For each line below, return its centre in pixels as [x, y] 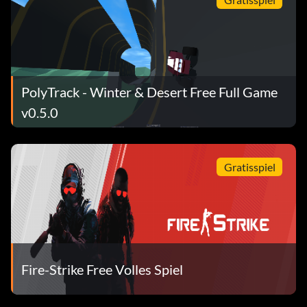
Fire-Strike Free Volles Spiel [102, 269]
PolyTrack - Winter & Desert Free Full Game [149, 91]
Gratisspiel [249, 167]
